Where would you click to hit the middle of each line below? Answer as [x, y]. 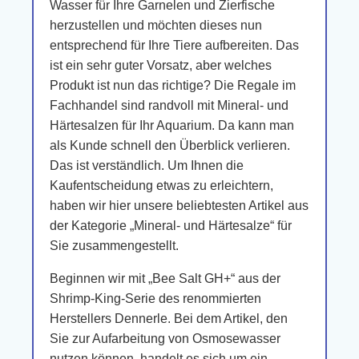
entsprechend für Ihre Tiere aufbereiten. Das [174, 45]
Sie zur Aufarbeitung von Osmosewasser [165, 339]
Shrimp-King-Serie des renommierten [155, 298]
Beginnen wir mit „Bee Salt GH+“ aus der [165, 278]
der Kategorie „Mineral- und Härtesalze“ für [171, 226]
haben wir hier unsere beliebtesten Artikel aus [179, 206]
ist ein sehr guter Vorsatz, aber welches [161, 65]
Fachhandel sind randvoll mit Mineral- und [169, 105]
